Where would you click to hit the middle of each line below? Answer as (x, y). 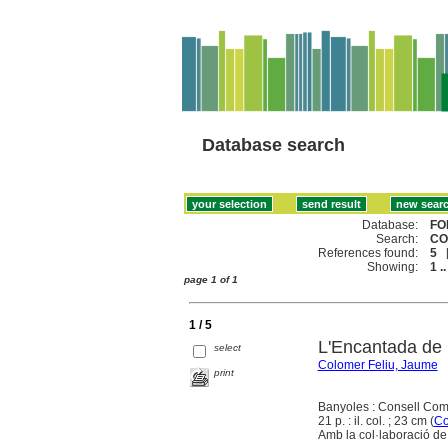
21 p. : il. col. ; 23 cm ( (375, 420)
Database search (273, 145)
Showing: (393, 266)
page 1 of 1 (211, 279)
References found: (368, 252)
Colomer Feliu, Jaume (377, 364)
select (228, 347)
